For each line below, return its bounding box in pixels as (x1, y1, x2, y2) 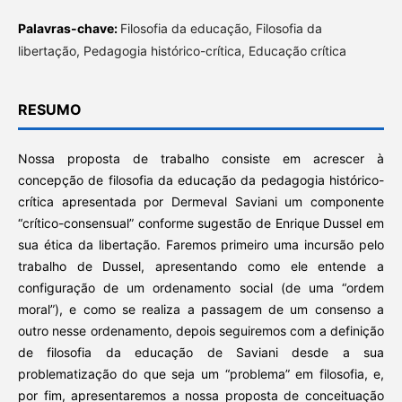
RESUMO (17, 100, 82, 119)
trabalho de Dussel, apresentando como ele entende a (17, 258, 385, 275)
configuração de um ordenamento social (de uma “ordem (17, 280, 385, 296)
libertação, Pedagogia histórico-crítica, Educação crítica (17, 43, 346, 59)
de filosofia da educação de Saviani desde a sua (17, 345, 385, 361)
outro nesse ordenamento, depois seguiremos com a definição (17, 323, 385, 339)
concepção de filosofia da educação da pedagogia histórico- (17, 172, 385, 188)
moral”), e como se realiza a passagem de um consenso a (17, 301, 385, 318)
